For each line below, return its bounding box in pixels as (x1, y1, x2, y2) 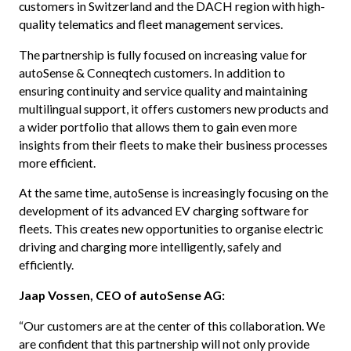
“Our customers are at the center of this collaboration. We (18, 317, 325, 333)
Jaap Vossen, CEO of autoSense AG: (18, 287, 225, 302)
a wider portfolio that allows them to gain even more (18, 118, 297, 134)
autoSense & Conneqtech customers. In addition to (18, 64, 285, 80)
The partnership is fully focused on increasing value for (18, 46, 307, 62)
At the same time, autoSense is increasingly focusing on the (18, 185, 328, 201)
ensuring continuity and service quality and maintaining (18, 82, 308, 98)
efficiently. (18, 257, 74, 273)
